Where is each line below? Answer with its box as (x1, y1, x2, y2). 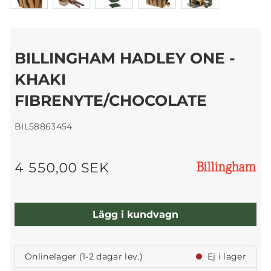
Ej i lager (204, 251, 246, 263)
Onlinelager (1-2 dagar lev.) (25, 251, 143, 263)
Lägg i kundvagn (93, 208, 178, 220)
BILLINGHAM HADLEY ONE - (15, 49, 235, 68)
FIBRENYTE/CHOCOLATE (15, 91, 207, 110)
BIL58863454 (15, 121, 73, 132)
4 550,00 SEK (15, 160, 109, 176)
